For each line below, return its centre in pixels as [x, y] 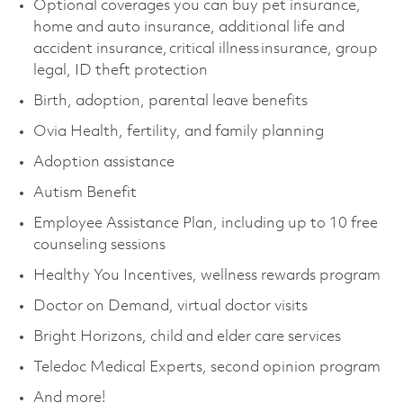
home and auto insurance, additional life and [188, 27]
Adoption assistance [103, 162]
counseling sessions [101, 245]
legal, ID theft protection [123, 70]
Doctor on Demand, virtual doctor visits [174, 306]
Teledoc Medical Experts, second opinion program [210, 367]
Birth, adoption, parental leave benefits [170, 101]
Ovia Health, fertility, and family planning [180, 131]
